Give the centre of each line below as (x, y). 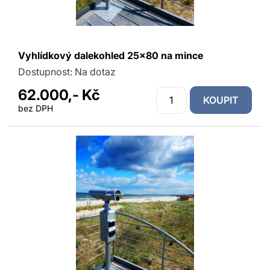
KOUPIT (221, 100)
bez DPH (36, 108)
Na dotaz (95, 72)
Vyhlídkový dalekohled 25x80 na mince (111, 55)
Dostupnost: (46, 72)
